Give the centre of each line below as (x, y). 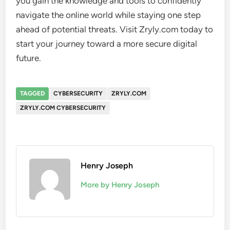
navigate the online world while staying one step (109, 15)
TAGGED (33, 93)
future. (29, 58)
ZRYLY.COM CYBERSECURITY (63, 108)
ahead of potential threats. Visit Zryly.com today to (115, 29)
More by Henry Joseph (120, 185)
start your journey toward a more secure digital (107, 43)
